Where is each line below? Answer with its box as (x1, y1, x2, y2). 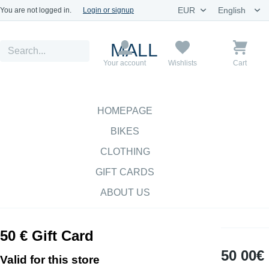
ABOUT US (100, 187, 150, 198)
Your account (103, 59, 147, 67)
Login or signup (83, 5, 134, 14)
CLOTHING (100, 147, 150, 157)
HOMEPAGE (97, 106, 153, 116)
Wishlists (168, 59, 197, 67)
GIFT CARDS (95, 167, 154, 177)
